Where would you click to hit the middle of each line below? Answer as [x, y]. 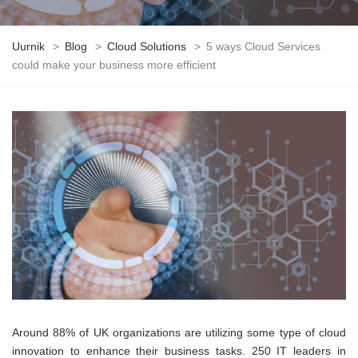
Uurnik [28, 46]
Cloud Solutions [147, 46]
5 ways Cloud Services [263, 46]
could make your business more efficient [114, 65]
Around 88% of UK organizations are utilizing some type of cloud [179, 332]
